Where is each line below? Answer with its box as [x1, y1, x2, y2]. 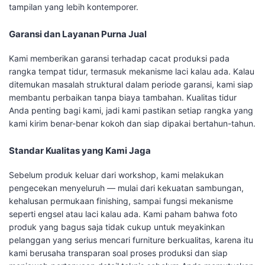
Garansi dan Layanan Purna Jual [9, 28, 147, 40]
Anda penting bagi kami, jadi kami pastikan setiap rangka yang [9, 105, 253, 116]
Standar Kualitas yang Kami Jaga [9, 145, 151, 157]
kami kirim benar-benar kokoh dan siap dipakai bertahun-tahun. [9, 118, 256, 129]
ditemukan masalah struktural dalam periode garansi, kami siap [9, 79, 253, 90]
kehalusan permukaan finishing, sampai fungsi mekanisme [9, 196, 233, 206]
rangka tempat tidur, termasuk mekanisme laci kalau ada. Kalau [9, 66, 254, 77]
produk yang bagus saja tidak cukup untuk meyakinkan [9, 222, 225, 232]
